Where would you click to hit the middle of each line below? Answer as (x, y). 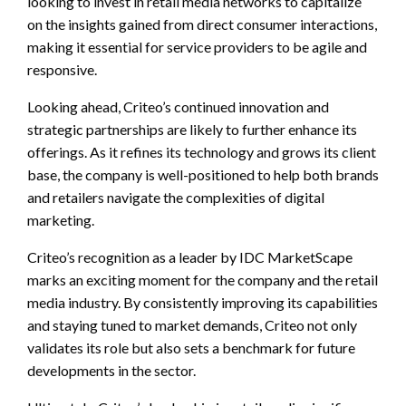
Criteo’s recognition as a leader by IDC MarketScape (190, 256)
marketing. (61, 219)
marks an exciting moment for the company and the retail (203, 279)
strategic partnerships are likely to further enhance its (192, 129)
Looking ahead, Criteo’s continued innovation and (178, 106)
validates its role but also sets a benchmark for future (191, 347)
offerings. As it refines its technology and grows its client (202, 151)
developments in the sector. (111, 370)
